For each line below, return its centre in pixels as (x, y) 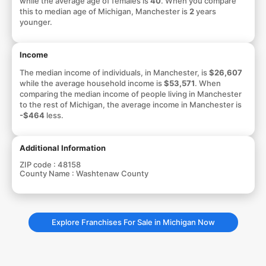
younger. (36, 22)
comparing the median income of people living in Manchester (130, 94)
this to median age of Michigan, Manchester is (104, 11)
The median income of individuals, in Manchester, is (114, 72)
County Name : (47, 173)
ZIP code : (38, 164)
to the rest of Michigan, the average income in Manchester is (130, 104)
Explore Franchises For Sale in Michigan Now (133, 222)
